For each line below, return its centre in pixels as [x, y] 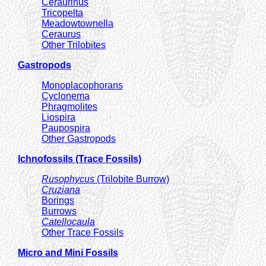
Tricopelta [62, 12]
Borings [58, 200]
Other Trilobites [74, 45]
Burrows [59, 211]
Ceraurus [61, 34]
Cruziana [61, 189]
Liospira [58, 117]
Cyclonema [66, 96]
